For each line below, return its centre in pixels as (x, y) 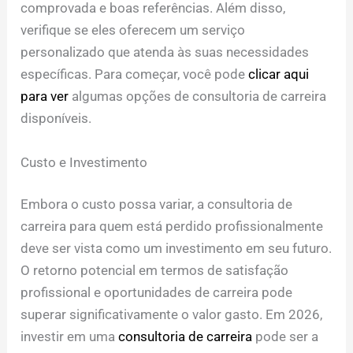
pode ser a (286, 337)
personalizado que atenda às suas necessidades (165, 52)
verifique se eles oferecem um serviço (133, 30)
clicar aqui (279, 74)
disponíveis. (56, 119)
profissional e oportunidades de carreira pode (157, 293)
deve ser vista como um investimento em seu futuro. (176, 249)
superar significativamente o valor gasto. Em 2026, (172, 315)
